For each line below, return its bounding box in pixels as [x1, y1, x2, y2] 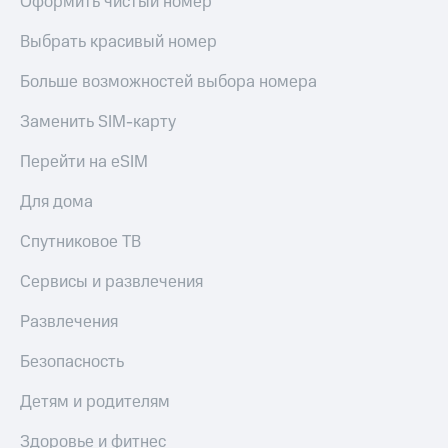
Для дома [20, 190, 93, 215]
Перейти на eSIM [20, 150, 148, 175]
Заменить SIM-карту [20, 110, 176, 135]
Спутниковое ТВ [20, 230, 141, 255]
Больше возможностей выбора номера [20, 70, 317, 95]
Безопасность [20, 350, 124, 375]
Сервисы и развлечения [20, 270, 203, 295]
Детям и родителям [20, 390, 170, 415]
